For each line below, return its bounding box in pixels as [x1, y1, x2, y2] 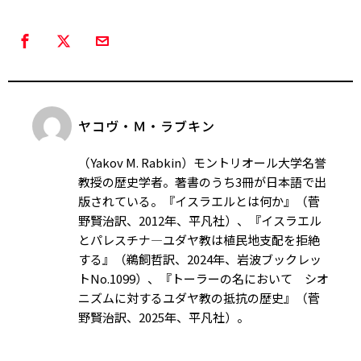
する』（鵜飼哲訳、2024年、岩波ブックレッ [78, 251, 322, 268]
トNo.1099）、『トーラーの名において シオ [78, 270, 329, 288]
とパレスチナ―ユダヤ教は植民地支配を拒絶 [78, 231, 320, 249]
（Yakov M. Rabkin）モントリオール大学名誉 [78, 154, 326, 172]
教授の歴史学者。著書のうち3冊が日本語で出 [78, 173, 326, 191]
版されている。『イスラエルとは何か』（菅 [78, 193, 320, 210]
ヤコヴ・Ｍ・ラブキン [78, 116, 215, 136]
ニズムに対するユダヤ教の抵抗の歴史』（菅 [78, 289, 320, 307]
